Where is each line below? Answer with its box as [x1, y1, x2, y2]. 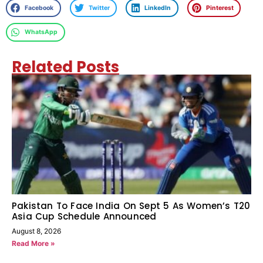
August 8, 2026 [12, 226, 61, 235]
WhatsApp [25, 28, 58, 36]
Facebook [25, 4, 54, 12]
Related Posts [12, 56, 119, 77]
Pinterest [205, 4, 234, 12]
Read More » [12, 238, 55, 248]
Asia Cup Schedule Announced [12, 210, 157, 222]
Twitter [88, 4, 110, 12]
